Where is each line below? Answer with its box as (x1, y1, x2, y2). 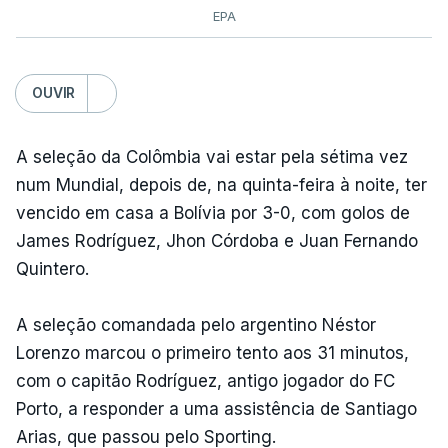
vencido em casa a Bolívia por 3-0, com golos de (16, 202, 410, 223)
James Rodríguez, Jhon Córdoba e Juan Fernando (16, 230, 418, 251)
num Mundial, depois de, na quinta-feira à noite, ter (16, 174, 427, 195)
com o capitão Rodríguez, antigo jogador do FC (16, 370, 395, 391)
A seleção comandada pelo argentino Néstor (16, 314, 376, 335)
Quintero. (16, 258, 89, 279)
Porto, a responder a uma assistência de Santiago (16, 398, 417, 419)
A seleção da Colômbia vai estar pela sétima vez (16, 146, 408, 167)
